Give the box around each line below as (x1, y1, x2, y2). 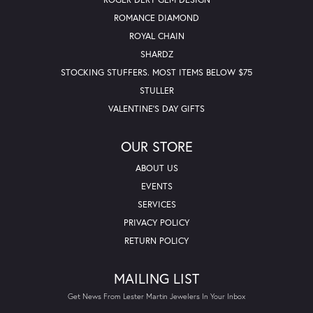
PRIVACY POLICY (124, 216, 189, 228)
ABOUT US (135, 161, 178, 174)
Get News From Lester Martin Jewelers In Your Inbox (68, 290, 245, 301)
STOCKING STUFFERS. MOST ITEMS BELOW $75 (61, 66, 252, 78)
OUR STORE (120, 136, 193, 156)
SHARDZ (140, 48, 173, 60)
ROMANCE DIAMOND (114, 11, 199, 24)
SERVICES (137, 198, 176, 210)
